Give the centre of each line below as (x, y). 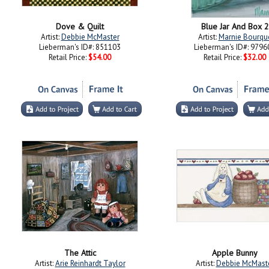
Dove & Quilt (80, 26)
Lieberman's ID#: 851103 (80, 47)
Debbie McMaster (90, 37)
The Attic (80, 253)
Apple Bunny (235, 253)
